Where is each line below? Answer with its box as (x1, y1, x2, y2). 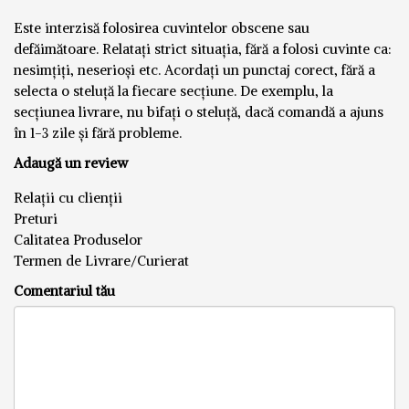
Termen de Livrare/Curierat (14, 251, 189, 269)
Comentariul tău (14, 281, 115, 299)
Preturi (14, 209, 58, 227)
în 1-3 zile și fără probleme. (14, 123, 182, 142)
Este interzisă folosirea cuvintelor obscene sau (14, 18, 309, 37)
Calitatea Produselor (14, 230, 142, 248)
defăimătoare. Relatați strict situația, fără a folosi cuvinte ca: (14, 39, 392, 58)
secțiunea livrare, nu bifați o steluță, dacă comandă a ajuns (14, 102, 383, 121)
